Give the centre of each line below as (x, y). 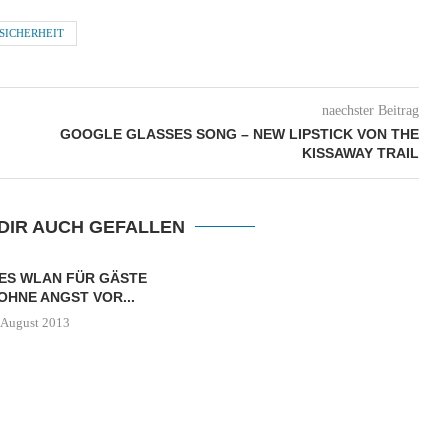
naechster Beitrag (370, 110)
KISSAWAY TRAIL (360, 153)
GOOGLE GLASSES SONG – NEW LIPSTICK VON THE (239, 134)
